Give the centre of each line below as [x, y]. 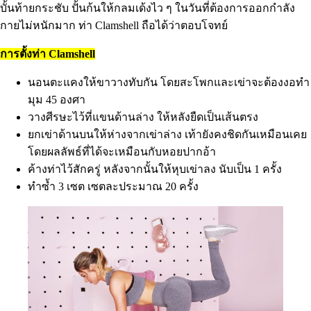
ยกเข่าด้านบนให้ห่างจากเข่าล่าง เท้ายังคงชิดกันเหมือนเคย [167, 134]
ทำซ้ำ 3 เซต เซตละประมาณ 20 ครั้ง [113, 186]
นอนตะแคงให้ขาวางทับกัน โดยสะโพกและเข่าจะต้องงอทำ [169, 82]
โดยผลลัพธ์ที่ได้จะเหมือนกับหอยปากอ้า [122, 151]
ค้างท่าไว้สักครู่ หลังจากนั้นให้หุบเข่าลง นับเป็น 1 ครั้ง [155, 169]
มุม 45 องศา [57, 99]
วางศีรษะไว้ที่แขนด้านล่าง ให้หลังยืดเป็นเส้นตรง [143, 117]
